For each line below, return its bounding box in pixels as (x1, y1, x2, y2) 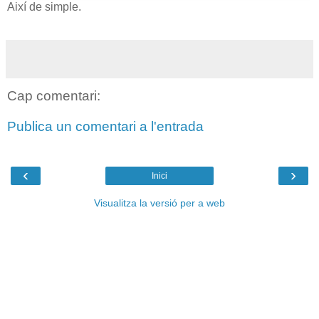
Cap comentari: (7, 88, 100, 103)
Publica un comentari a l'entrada (7, 119, 204, 135)
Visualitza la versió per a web (94, 197, 225, 209)
